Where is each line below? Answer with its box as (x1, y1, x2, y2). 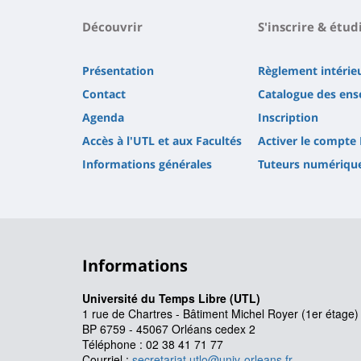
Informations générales (82, 156, 212, 172)
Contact (82, 86, 126, 102)
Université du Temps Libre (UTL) (82, 290, 260, 307)
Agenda (82, 110, 124, 126)
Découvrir (82, 19, 143, 35)
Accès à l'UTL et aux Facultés (82, 133, 242, 149)
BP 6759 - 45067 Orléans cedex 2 (82, 321, 255, 338)
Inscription (258, 110, 318, 126)
